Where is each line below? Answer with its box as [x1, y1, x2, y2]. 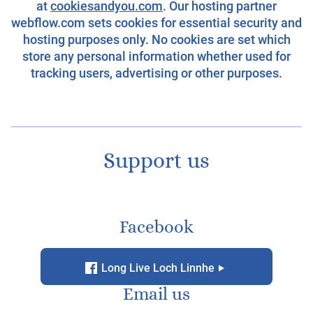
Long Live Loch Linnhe [98, 261, 214, 275]
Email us [123, 286, 190, 304]
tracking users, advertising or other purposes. [31, 66, 282, 80]
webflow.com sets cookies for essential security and [11, 15, 302, 30]
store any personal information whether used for [22, 49, 291, 64]
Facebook [119, 218, 194, 236]
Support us [103, 150, 210, 172]
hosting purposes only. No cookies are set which [22, 32, 291, 47]
